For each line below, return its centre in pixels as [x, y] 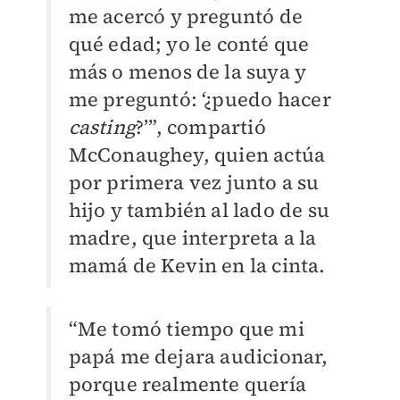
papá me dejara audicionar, [198, 357]
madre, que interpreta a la [192, 238]
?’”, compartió [200, 127]
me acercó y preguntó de [186, 17]
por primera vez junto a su [194, 183]
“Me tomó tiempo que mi [186, 329]
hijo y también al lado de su [199, 210]
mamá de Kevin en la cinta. [197, 266]
